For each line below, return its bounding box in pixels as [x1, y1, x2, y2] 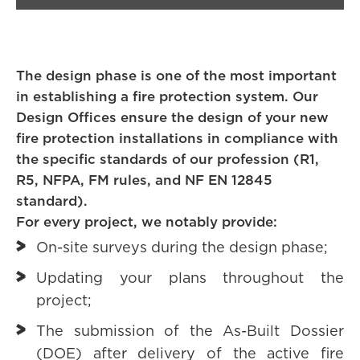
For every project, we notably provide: [16, 215, 277, 229]
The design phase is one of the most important [16, 69, 337, 83]
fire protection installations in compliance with [16, 132, 338, 145]
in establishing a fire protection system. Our [16, 90, 318, 104]
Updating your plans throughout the [36, 272, 344, 286]
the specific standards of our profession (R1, [16, 153, 319, 166]
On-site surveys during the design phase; [36, 241, 328, 256]
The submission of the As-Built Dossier [36, 325, 344, 339]
